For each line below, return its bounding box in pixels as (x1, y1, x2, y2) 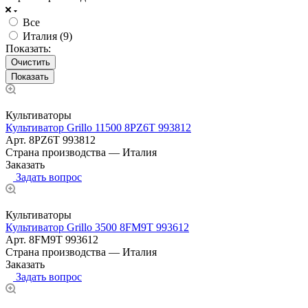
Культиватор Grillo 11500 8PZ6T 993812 (5, 121, 191, 133)
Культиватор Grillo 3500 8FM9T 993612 (5, 221, 189, 233)
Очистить (11, 56, 50, 67)
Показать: (5, 42, 51, 54)
